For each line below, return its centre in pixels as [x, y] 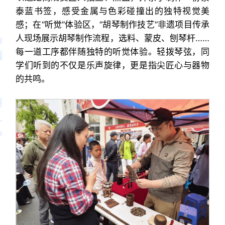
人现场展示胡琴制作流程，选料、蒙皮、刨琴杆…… [113, 38]
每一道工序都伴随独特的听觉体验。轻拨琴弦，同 [113, 51]
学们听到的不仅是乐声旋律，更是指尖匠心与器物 [113, 65]
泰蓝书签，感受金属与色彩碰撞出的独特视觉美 [113, 11]
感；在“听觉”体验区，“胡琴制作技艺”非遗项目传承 [113, 24]
